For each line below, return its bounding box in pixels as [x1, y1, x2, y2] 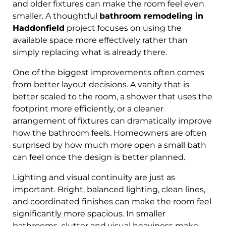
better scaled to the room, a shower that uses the [13, 91, 212, 101]
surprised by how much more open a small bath [13, 140, 206, 150]
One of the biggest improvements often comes [13, 67, 204, 77]
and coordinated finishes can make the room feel [13, 196, 211, 206]
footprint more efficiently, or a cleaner [13, 103, 163, 114]
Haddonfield [13, 23, 65, 33]
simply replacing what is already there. [13, 47, 167, 57]
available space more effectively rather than [13, 35, 188, 45]
